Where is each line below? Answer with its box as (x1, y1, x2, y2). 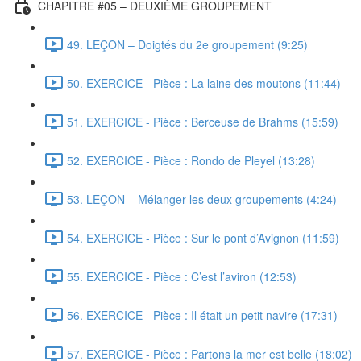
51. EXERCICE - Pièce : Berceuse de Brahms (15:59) (67, 113, 338, 130)
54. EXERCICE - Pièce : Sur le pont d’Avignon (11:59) (67, 229, 339, 246)
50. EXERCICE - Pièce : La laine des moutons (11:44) (67, 74, 341, 91)
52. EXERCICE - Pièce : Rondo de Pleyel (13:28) (67, 151, 315, 168)
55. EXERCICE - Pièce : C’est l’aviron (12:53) (67, 268, 297, 284)
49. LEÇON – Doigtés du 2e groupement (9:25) (67, 35, 308, 52)
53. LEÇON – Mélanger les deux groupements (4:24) (67, 190, 337, 207)
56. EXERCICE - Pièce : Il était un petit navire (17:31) (67, 306, 338, 323)
